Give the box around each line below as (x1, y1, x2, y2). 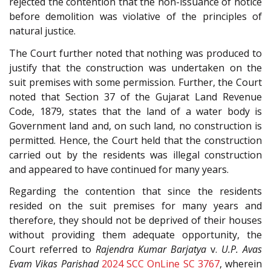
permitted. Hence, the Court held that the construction (9, 133, 262, 147)
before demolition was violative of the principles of (9, 10, 262, 24)
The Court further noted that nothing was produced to (9, 46, 262, 60)
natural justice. (9, 24, 76, 38)
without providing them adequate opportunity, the (9, 228, 262, 242)
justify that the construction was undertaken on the (9, 60, 262, 74)
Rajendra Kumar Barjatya (96, 243, 206, 256)
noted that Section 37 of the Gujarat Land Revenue (9, 90, 262, 103)
